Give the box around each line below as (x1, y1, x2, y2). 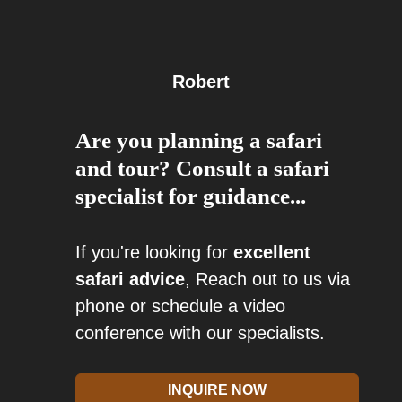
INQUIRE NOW (168, 382, 267, 398)
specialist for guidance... (75, 184, 306, 209)
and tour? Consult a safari (75, 156, 329, 181)
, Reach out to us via (185, 269, 350, 290)
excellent (233, 242, 310, 263)
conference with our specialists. (75, 323, 325, 344)
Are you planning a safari (75, 128, 322, 153)
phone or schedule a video (75, 296, 285, 317)
